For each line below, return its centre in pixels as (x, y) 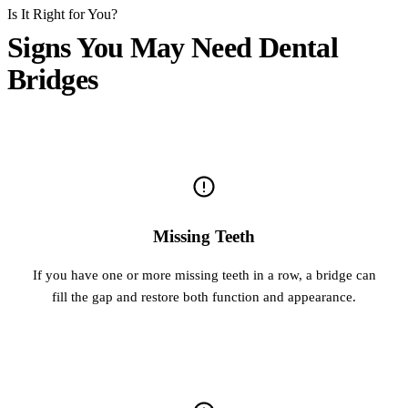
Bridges (53, 79)
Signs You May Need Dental (173, 47)
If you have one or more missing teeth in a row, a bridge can (204, 274)
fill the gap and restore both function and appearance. (204, 296)
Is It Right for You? (62, 14)
